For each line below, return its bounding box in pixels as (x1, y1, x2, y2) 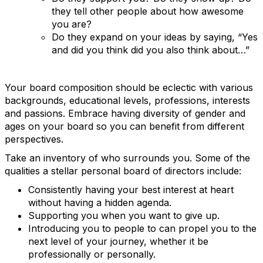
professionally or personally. (28, 248, 156, 260)
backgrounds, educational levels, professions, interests (5, 95, 250, 106)
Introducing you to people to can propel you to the (28, 222, 257, 234)
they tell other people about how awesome (52, 5, 244, 17)
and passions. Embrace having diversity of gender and (5, 107, 245, 119)
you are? (52, 18, 92, 30)
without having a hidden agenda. (28, 197, 171, 208)
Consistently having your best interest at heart (28, 184, 234, 195)
